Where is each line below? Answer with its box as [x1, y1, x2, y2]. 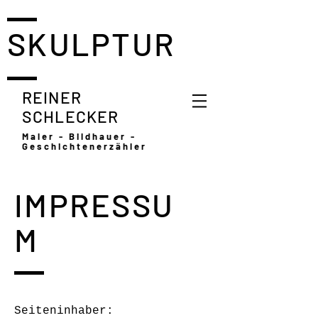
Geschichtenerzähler [22, 141, 147, 152]
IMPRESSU [14, 185, 174, 224]
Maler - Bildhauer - [22, 131, 136, 142]
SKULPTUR [7, 24, 175, 62]
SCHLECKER [22, 106, 119, 126]
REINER [22, 87, 82, 107]
